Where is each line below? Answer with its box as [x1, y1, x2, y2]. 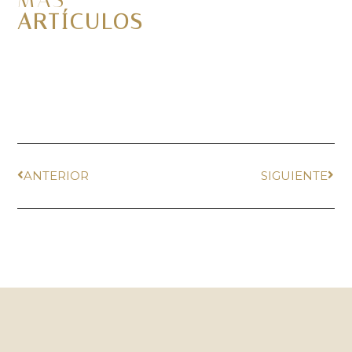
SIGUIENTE [260, 167, 328, 183]
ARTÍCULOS [17, 8, 145, 35]
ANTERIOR [24, 167, 90, 183]
